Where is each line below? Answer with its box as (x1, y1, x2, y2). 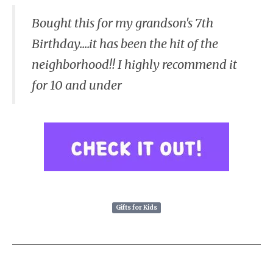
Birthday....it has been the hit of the (32, 36, 218, 52)
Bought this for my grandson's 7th (32, 15, 213, 31)
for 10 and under (32, 77, 122, 93)
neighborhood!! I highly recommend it (32, 57, 237, 73)
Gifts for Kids (116, 203, 157, 211)
